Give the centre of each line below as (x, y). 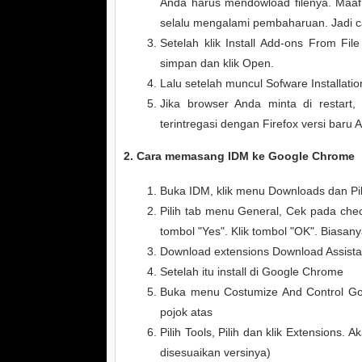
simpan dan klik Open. (217, 63)
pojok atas (186, 312)
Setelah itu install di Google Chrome (252, 271)
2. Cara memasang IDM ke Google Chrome (239, 156)
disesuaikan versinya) (215, 352)
